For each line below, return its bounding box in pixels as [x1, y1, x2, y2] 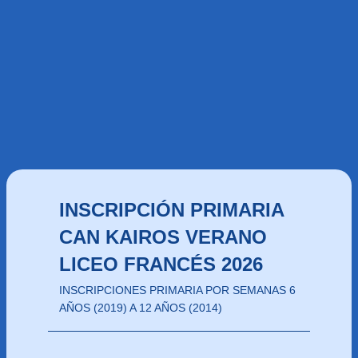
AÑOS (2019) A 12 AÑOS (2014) [59, 301, 222, 314]
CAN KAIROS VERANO [59, 226, 267, 248]
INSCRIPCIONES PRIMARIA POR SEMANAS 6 [59, 284, 296, 296]
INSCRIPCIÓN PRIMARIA [59, 199, 284, 221]
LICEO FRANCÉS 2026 [59, 253, 263, 275]
